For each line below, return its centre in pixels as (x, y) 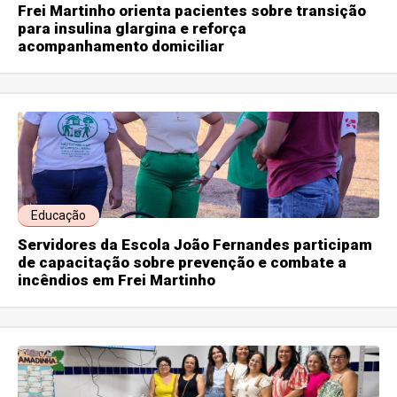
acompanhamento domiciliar (121, 47)
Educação (59, 216)
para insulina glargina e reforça (132, 29)
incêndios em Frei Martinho (117, 280)
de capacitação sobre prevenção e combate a (183, 263)
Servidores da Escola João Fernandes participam (195, 245)
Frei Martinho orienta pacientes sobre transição (192, 11)
